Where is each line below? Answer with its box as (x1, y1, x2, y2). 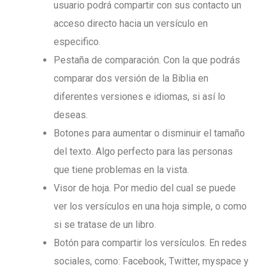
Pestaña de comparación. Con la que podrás (54, 54, 240, 66)
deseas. (54, 109, 88, 121)
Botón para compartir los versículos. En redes (54, 237, 247, 249)
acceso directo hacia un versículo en (54, 18, 208, 30)
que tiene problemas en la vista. (54, 164, 189, 176)
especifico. (54, 36, 101, 48)
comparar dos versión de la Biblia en (54, 73, 208, 85)
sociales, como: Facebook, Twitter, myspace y (54, 255, 249, 268)
